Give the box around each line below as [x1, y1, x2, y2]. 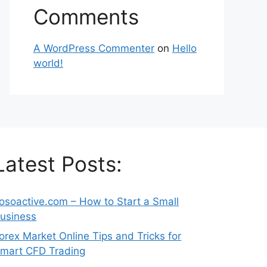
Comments [33, 4, 139, 30]
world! [33, 57, 63, 70]
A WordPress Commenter [33, 42, 154, 55]
